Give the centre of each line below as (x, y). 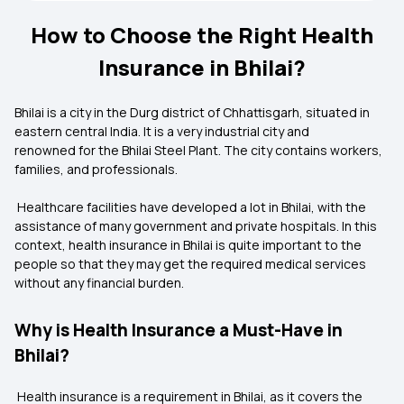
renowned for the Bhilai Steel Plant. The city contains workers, (198, 150)
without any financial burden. (99, 283)
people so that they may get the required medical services (190, 264)
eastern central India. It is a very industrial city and (162, 131)
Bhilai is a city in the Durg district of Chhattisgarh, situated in (192, 112)
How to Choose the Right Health (202, 35)
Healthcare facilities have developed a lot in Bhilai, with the (190, 207)
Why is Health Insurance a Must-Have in (179, 330)
